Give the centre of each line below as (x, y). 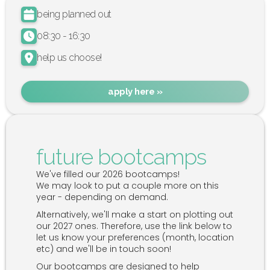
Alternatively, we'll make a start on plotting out (135, 214)
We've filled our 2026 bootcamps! (108, 174)
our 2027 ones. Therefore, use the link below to (134, 226)
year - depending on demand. (102, 197)
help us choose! (69, 57)
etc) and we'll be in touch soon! (104, 249)
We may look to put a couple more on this (127, 185)
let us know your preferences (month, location (135, 237)
